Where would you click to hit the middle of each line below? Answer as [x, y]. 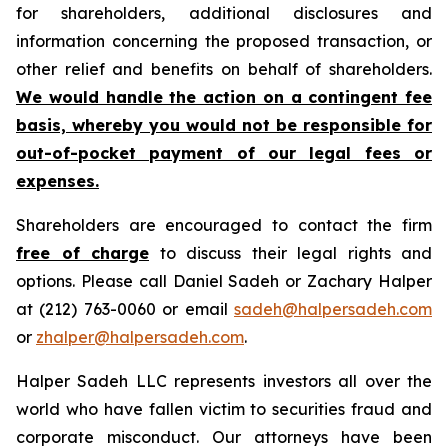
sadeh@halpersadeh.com [333, 309]
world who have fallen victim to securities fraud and [224, 409]
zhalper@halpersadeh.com [140, 337]
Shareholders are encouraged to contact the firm [224, 225]
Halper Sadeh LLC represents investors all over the [224, 381]
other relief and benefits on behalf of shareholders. [224, 69]
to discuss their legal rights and [290, 253]
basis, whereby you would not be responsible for [224, 125]
